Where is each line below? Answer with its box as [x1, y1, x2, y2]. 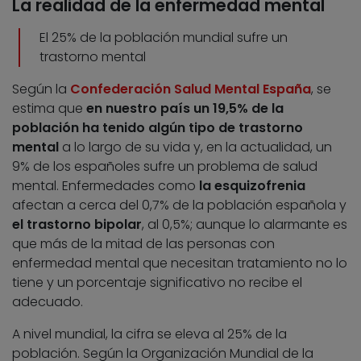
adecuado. [12, 293, 83, 312]
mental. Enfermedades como [12, 176, 199, 196]
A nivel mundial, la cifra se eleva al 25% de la [12, 325, 287, 344]
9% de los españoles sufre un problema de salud [12, 157, 317, 176]
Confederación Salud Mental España [70, 80, 311, 99]
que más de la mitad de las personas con [12, 234, 275, 254]
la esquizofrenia [199, 176, 305, 196]
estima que [12, 99, 86, 118]
